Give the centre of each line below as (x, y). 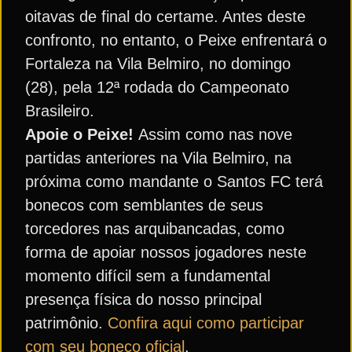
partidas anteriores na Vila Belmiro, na (158, 158)
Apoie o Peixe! (82, 134)
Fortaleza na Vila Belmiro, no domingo (158, 64)
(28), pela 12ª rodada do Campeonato (157, 87)
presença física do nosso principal (143, 299)
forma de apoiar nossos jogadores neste (166, 252)
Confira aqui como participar (206, 323)
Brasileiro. (60, 111)
